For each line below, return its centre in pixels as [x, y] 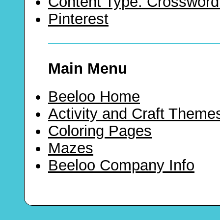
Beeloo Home [94, 97]
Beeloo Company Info [121, 165]
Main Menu [88, 69]
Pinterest [78, 19]
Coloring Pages [100, 131]
